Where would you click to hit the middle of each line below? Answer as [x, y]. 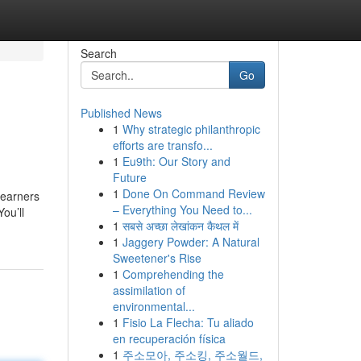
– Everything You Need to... [182, 210]
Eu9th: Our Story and [176, 161]
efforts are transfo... [162, 145]
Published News [121, 113]
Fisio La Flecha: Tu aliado [188, 322]
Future [129, 177]
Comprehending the [173, 274]
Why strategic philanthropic [191, 129]
